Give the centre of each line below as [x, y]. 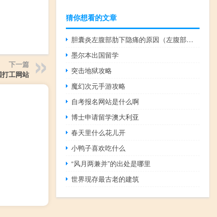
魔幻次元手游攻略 [99, 85]
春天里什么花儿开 [99, 132]
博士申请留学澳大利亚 [105, 116]
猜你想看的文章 [91, 17]
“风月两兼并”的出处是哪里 [111, 163]
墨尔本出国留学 [95, 54]
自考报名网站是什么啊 [105, 101]
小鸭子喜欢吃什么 [99, 147]
